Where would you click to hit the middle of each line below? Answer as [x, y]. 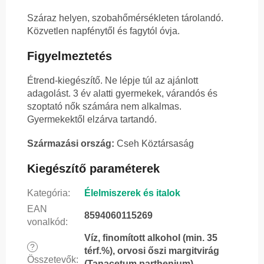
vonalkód [46, 222]
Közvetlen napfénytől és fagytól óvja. [103, 31]
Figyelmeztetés [70, 56]
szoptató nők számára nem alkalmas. [104, 107]
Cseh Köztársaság [154, 144]
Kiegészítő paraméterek [93, 169]
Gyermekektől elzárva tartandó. [92, 120]
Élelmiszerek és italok [132, 193]
